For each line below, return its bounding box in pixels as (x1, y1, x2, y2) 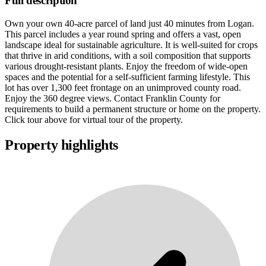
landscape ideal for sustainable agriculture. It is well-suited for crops (5, 40, 258, 50)
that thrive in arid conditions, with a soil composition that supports (5, 50, 251, 61)
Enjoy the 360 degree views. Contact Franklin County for (5, 93, 220, 104)
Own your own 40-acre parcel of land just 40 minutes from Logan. (5, 18, 254, 29)
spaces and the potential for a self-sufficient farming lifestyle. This (5, 72, 250, 83)
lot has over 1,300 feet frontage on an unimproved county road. (5, 83, 241, 93)
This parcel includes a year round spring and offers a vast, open (5, 29, 241, 40)
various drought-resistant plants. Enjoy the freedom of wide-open (5, 61, 248, 72)
